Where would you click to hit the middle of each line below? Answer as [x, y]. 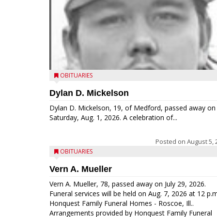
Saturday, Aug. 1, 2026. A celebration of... [113, 117]
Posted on [171, 141]
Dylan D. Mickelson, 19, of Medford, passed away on [132, 108]
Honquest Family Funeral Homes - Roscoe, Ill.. [122, 203]
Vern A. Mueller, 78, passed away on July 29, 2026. [128, 184]
